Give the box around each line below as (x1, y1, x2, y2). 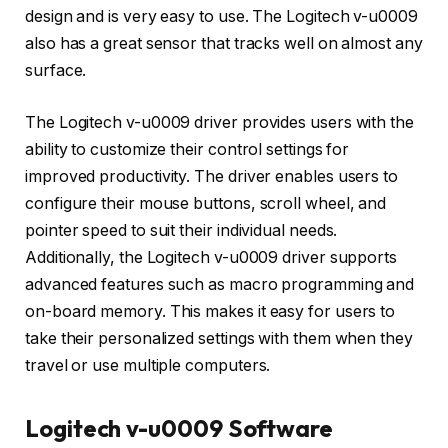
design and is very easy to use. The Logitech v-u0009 (25, 7, 418, 27)
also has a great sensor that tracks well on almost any (25, 34, 423, 54)
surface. (25, 61, 87, 81)
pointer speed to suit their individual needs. (25, 220, 338, 240)
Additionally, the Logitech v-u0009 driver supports (25, 247, 398, 267)
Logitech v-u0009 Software (25, 413, 334, 444)
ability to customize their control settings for (25, 139, 350, 159)
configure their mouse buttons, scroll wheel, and (25, 193, 387, 213)
